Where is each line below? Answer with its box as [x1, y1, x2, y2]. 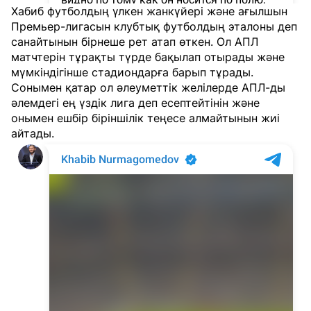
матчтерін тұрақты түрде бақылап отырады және [11, 50, 285, 65]
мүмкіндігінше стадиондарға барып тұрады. [11, 65, 253, 80]
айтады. [11, 126, 54, 141]
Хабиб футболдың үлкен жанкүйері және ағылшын [11, 4, 287, 19]
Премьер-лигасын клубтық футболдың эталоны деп [11, 19, 297, 34]
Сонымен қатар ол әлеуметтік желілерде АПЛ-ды [11, 81, 285, 95]
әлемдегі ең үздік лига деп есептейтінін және [11, 96, 260, 110]
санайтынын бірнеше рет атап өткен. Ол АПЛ [11, 35, 258, 49]
